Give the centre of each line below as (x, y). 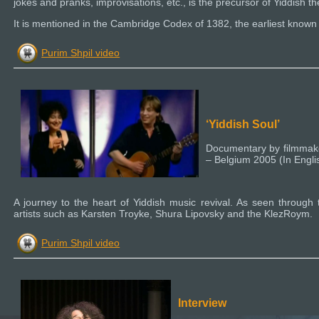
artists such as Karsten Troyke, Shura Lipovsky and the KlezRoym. (163, 214)
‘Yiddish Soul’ (243, 124)
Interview (202, 302)
